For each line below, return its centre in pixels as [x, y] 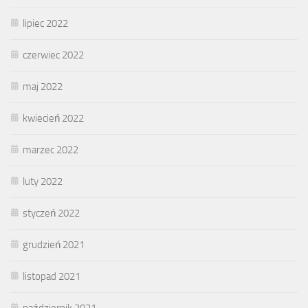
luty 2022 [43, 181]
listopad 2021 [52, 276]
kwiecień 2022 [53, 118]
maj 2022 [43, 86]
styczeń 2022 [51, 213]
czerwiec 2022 [53, 55]
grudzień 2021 [54, 244]
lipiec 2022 [45, 23]
